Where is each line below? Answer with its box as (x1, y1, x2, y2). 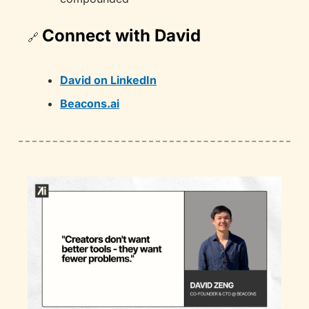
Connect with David (42, 26, 201, 46)
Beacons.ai (60, 97, 119, 110)
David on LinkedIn (60, 73, 157, 87)
